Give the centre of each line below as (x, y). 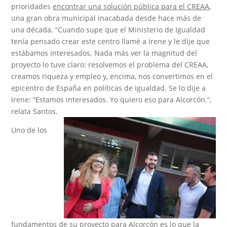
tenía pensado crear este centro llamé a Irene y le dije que (111, 41)
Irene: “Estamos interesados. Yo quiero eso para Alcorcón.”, (111, 99)
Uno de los (29, 130)
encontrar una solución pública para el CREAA (131, 6)
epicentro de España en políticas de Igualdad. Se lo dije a (109, 88)
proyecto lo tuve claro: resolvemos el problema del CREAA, (110, 64)
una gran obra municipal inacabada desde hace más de (106, 18)
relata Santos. (35, 111)
